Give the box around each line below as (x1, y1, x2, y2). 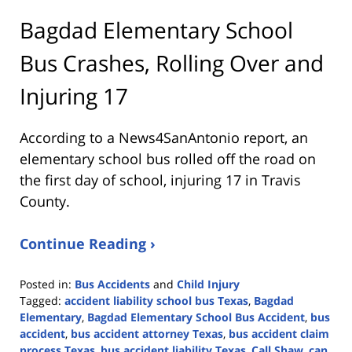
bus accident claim (229, 325, 329, 341)
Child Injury (177, 276, 240, 291)
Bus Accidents (75, 276, 150, 291)
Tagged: (20, 292, 61, 308)
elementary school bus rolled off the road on (20, 148, 316, 168)
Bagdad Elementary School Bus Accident (87, 309, 305, 324)
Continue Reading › (20, 233, 156, 253)
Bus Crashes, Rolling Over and (20, 47, 324, 78)
